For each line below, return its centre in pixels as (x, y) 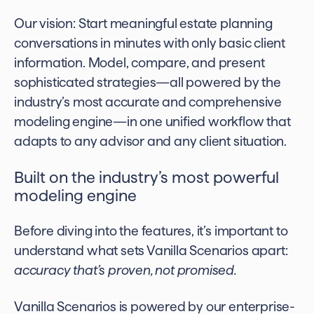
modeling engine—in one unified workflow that (152, 122)
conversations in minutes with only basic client (150, 43)
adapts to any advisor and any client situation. (150, 141)
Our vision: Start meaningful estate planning (143, 23)
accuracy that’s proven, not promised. (125, 270)
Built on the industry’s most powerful (146, 177)
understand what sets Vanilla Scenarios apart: (151, 251)
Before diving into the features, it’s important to (151, 231)
